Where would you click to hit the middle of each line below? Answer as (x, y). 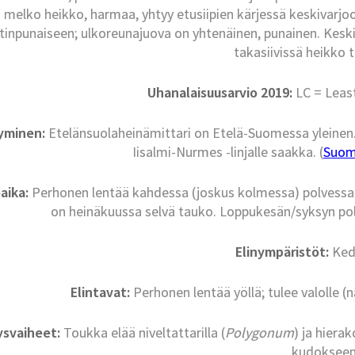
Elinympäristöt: (282, 252)
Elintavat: (100, 292)
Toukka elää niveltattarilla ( (142, 333)
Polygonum (259, 333)
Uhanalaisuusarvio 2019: (220, 93)
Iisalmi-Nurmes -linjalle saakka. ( (227, 152)
